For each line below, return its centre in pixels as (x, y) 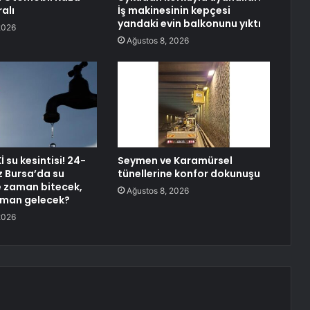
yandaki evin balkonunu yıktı (189, 24)
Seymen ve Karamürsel (175, 161)
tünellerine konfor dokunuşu (189, 174)
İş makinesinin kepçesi (174, 11)
